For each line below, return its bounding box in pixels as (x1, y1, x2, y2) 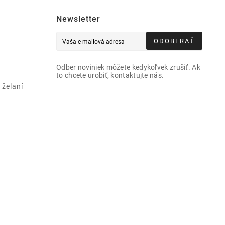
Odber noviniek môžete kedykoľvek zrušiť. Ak (56, 63, 200, 71)
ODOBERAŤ (154, 37, 195, 45)
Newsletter (56, 14, 100, 24)
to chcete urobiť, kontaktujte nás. (56, 71, 164, 79)
